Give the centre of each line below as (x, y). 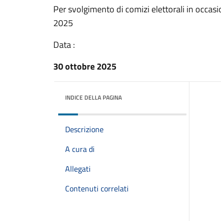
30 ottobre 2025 (85, 66)
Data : (64, 45)
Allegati (78, 169)
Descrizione (84, 129)
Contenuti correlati (97, 188)
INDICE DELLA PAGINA (93, 97)
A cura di (80, 149)
